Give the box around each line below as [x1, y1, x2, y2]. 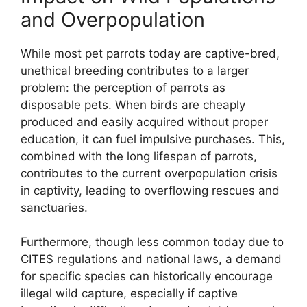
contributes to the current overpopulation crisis [21, 166, 278, 180]
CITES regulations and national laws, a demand [21, 252, 282, 267]
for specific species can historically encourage [21, 269, 273, 284]
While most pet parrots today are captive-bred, [21, 46, 280, 60]
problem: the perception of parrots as [21, 80, 225, 95]
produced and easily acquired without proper [21, 114, 268, 129]
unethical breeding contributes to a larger [21, 63, 249, 77]
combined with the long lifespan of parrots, [21, 149, 257, 163]
